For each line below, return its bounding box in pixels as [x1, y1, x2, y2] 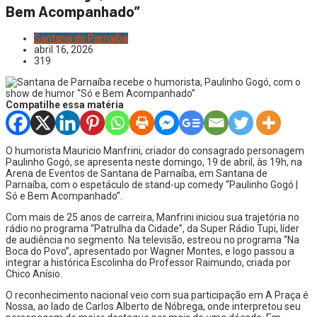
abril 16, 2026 [34, 43, 93, 55]
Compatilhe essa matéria [6, 98, 124, 110]
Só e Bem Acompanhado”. [6, 190, 122, 202]
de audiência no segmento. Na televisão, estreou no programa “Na [6, 234, 299, 246]
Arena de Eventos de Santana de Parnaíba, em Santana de [6, 167, 267, 179]
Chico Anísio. [6, 267, 62, 279]
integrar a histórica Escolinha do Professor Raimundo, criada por [6, 256, 291, 268]
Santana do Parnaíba [34, 32, 128, 44]
